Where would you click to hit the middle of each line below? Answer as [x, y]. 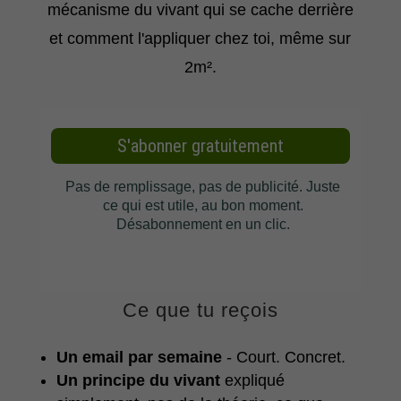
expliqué [252, 381]
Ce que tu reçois [200, 311]
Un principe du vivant [138, 381]
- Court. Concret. [283, 358]
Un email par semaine [139, 358]
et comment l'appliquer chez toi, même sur [200, 39]
